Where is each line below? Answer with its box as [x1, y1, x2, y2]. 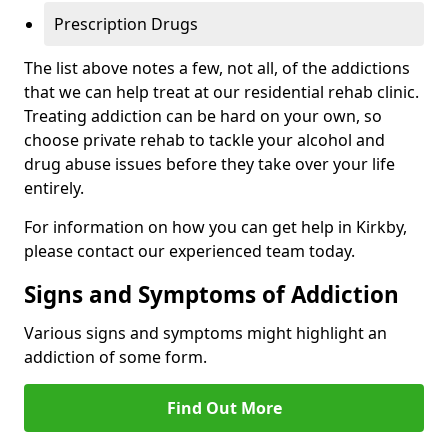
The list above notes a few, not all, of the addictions [24, 57, 410, 80]
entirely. [24, 177, 84, 200]
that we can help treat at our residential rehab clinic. [24, 81, 419, 104]
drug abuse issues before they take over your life [24, 153, 395, 176]
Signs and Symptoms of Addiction [24, 279, 399, 311]
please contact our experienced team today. [24, 240, 355, 263]
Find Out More [166, 397, 282, 420]
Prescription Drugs [54, 13, 198, 36]
